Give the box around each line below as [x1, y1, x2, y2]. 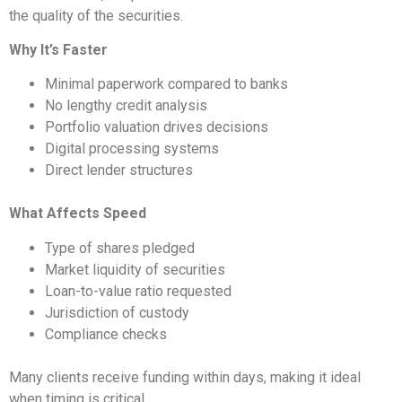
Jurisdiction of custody [45, 303, 189, 321]
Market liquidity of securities [45, 260, 225, 278]
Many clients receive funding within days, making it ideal [9, 368, 361, 386]
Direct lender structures [45, 162, 193, 179]
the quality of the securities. [9, 6, 183, 24]
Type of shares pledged [45, 239, 195, 257]
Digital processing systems [45, 140, 219, 158]
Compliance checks [45, 325, 167, 343]
